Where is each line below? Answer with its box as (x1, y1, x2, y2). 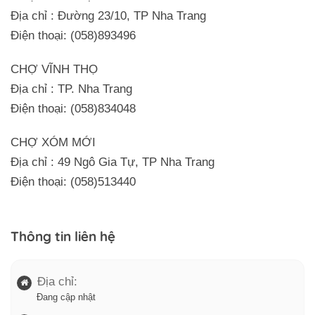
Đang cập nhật (37, 291, 96, 302)
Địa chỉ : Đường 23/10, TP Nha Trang (11, 8, 206, 22)
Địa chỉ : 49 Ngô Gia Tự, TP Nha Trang (11, 155, 214, 169)
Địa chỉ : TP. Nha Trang (11, 82, 132, 96)
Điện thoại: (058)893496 (11, 28, 136, 42)
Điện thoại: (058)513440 (11, 174, 136, 188)
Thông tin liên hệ (11, 227, 115, 245)
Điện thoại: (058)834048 (11, 101, 136, 115)
